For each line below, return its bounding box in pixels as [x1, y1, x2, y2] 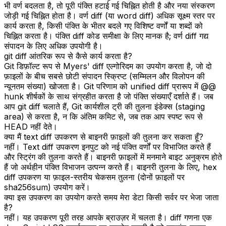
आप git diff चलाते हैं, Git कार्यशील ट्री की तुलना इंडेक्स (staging [4, 101, 205, 111]
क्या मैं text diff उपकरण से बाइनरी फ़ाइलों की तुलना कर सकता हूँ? [4, 131, 203, 142]
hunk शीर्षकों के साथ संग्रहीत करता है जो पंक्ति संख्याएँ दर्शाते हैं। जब [4, 91, 213, 101]
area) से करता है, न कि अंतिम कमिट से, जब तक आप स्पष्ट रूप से [4, 111, 203, 122]
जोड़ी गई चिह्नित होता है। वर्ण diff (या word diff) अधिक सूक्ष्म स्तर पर [4, 10, 215, 21]
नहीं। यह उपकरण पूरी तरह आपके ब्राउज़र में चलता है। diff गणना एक [4, 212, 212, 222]
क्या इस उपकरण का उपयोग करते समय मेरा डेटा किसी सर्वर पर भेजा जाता [4, 192, 219, 202]
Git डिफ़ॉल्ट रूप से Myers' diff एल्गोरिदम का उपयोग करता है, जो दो [4, 61, 212, 71]
